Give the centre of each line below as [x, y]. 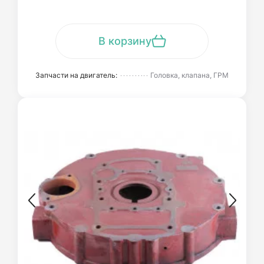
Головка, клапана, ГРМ [189, 75]
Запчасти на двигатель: [76, 75]
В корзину [125, 41]
